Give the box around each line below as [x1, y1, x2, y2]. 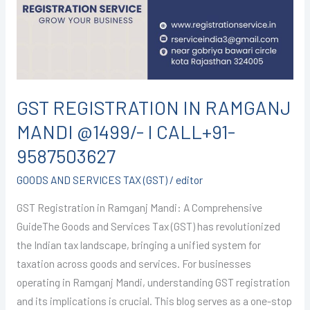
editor [175, 172, 203, 186]
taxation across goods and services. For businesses [16, 257, 251, 271]
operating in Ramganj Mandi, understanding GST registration [16, 275, 290, 289]
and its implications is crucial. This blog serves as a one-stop [16, 294, 292, 308]
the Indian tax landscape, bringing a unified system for [16, 238, 261, 252]
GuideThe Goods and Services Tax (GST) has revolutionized [16, 219, 280, 233]
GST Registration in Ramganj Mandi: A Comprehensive [16, 201, 262, 215]
